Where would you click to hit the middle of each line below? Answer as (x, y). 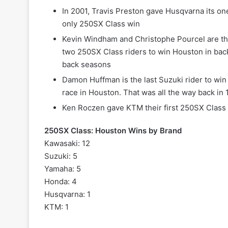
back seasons (87, 65)
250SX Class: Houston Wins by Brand (113, 131)
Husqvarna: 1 (67, 194)
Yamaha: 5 (63, 169)
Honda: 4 (61, 182)
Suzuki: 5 (61, 156)
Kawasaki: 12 (67, 144)
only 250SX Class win (101, 24)
